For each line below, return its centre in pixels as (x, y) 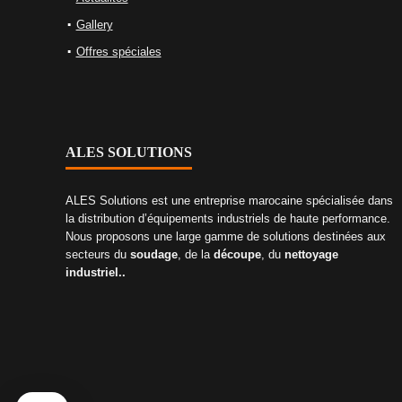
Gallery (94, 25)
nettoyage (311, 255)
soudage (153, 255)
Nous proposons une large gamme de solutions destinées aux (225, 237)
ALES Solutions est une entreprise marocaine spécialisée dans (229, 201)
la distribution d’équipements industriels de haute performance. (227, 219)
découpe (237, 255)
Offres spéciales (118, 52)
